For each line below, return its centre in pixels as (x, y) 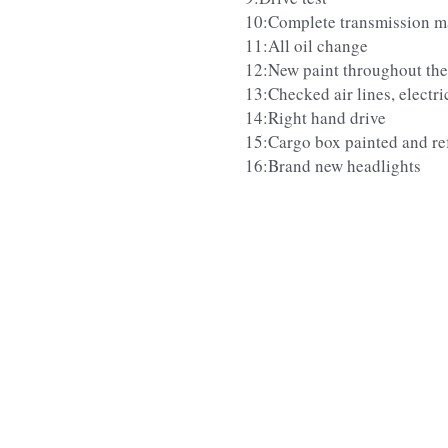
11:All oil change (306, 46)
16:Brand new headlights (332, 166)
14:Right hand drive (315, 118)
